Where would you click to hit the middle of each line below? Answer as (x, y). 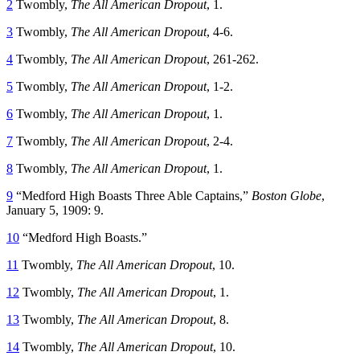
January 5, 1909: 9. (55, 210)
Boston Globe (286, 195)
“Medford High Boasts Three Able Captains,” (132, 195)
